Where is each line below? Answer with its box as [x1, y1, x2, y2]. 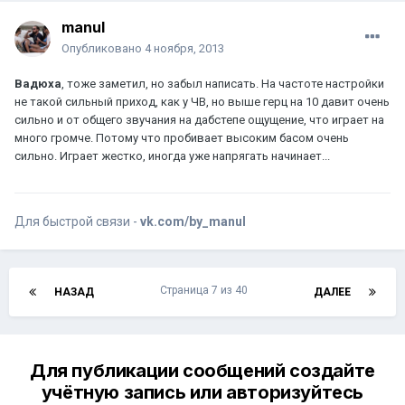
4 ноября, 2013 [145, 42, 224, 56]
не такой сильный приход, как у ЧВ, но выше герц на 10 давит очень [14, 95, 390, 109]
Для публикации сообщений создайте [30, 360, 375, 382]
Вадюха [14, 77, 61, 91]
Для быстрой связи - [14, 214, 140, 230]
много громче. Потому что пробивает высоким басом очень [14, 131, 349, 146]
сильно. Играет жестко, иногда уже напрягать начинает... [14, 149, 330, 164]
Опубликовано [61, 42, 145, 56]
